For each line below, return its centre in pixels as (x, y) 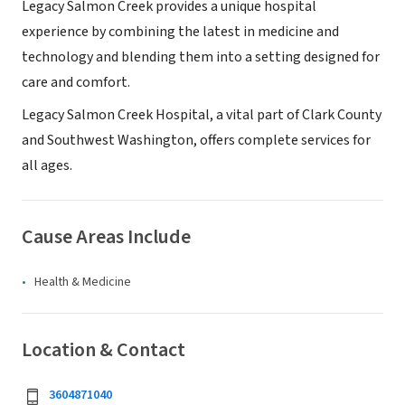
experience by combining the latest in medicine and (180, 32)
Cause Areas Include (106, 237)
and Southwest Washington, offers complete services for (196, 140)
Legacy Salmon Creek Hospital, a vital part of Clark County (202, 115)
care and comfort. (76, 82)
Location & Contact (104, 350)
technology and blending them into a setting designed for (201, 57)
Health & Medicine (83, 282)
